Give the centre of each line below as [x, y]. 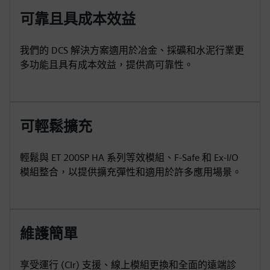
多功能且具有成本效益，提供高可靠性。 [107, 65]
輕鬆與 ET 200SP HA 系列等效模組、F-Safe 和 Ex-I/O [129, 158]
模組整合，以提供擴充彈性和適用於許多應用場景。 [131, 172]
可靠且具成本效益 [78, 19]
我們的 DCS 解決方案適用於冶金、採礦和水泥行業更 [132, 50]
